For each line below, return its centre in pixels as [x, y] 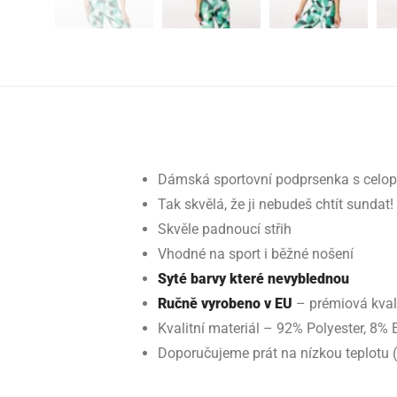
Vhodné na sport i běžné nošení [256, 253]
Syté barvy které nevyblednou [253, 278]
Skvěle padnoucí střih [225, 229]
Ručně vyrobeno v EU [225, 303]
